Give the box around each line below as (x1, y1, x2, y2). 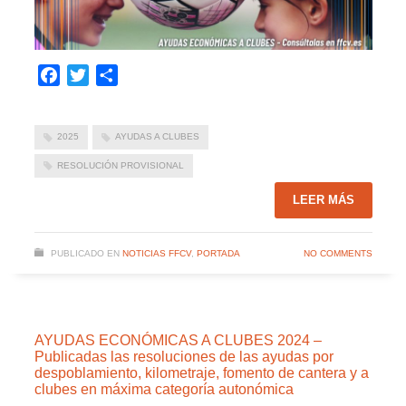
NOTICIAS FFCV (121, 247, 191, 258)
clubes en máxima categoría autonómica (34, 381, 294, 397)
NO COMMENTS (303, 247, 372, 258)
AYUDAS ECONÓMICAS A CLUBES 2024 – (34, 332, 322, 348)
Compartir (117, 67, 181, 83)
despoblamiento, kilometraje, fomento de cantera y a (34, 364, 369, 381)
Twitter (88, 67, 131, 83)
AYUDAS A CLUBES (114, 131, 199, 142)
